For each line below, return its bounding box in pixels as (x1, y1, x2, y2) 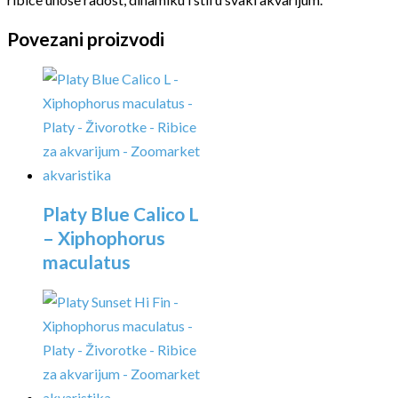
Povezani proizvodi (7, 28, 164, 51)
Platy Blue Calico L (43, 203, 199, 226)
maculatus (43, 251, 131, 274)
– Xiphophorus (43, 227, 165, 250)
